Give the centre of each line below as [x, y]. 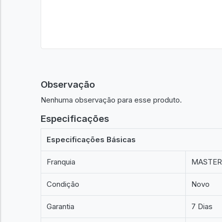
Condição [63, 184]
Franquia [61, 162]
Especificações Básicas [91, 139]
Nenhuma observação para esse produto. [111, 100]
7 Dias [202, 206]
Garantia [61, 206]
